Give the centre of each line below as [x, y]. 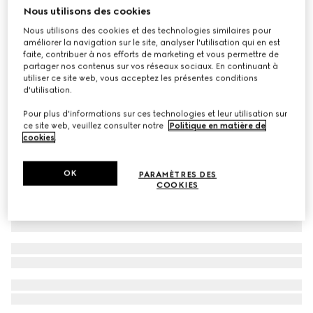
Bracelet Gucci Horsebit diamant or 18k [111, 19]
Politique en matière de [218, 125]
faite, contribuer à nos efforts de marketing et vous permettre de [151, 54]
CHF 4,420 [39, 36]
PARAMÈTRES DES [178, 174]
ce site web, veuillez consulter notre [95, 125]
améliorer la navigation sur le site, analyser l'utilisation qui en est [152, 42]
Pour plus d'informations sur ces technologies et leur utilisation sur [155, 114]
